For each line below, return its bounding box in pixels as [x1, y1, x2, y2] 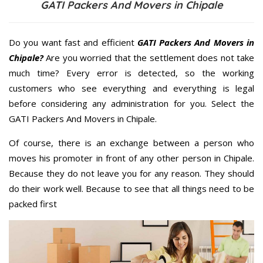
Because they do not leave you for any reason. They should [9, 167, 254, 179]
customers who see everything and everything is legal [9, 82, 254, 94]
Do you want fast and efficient [9, 36, 137, 48]
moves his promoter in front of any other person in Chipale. [9, 151, 254, 164]
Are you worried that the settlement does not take [43, 51, 254, 63]
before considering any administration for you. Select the [9, 97, 254, 109]
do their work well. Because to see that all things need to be [9, 182, 254, 194]
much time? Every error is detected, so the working [9, 66, 254, 79]
